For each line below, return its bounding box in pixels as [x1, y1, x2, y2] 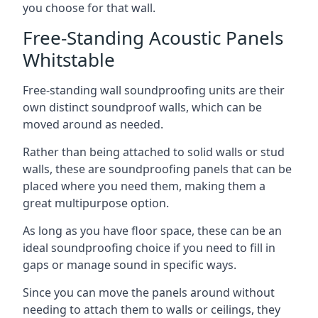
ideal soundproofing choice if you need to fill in [23, 239, 275, 256]
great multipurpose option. [23, 194, 169, 211]
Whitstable [23, 46, 115, 72]
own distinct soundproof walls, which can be [23, 99, 262, 115]
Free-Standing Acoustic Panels [23, 24, 283, 50]
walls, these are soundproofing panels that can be [23, 160, 292, 177]
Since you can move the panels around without [23, 284, 275, 300]
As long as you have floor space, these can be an [23, 222, 282, 238]
